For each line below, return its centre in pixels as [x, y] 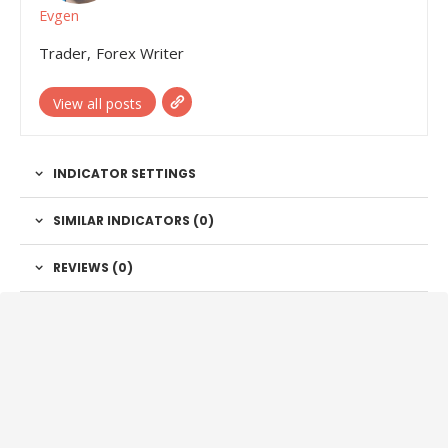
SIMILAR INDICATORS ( [126, 220]
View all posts [98, 103]
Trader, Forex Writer [112, 52]
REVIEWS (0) [93, 267]
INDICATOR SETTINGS [124, 173]
